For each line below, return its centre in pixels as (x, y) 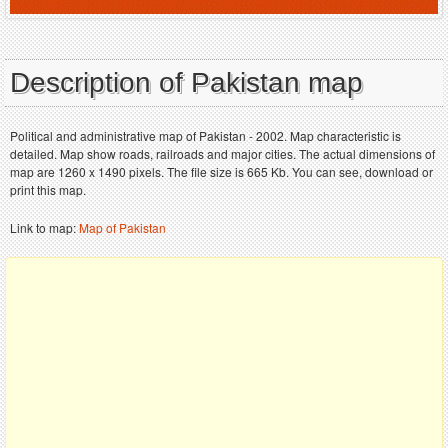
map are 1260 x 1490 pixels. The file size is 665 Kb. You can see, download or (221, 172)
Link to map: (44, 228)
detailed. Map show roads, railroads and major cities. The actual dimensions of (222, 154)
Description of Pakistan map (186, 83)
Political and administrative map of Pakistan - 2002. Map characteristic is (205, 136)
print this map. (48, 190)
